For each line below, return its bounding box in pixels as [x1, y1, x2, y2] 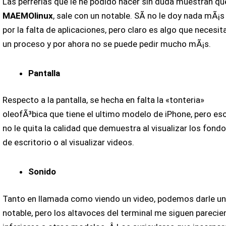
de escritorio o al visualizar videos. [2, 137, 134, 148]
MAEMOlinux [2, 11, 53, 21]
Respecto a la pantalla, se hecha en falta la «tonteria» [2, 95, 204, 105]
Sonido [28, 166, 56, 177]
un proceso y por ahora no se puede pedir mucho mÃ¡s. [2, 39, 211, 49]
